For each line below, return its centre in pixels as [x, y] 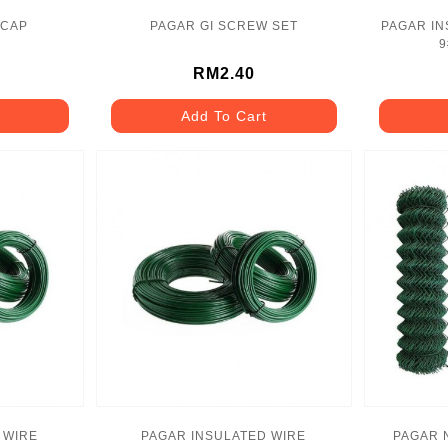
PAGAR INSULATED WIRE [224, 436]
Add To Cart [223, 116]
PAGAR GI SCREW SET [223, 26]
